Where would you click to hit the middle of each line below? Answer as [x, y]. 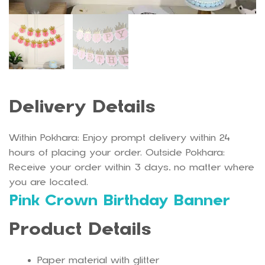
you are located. [49, 182]
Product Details [80, 230]
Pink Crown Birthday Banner [119, 200]
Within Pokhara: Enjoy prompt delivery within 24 [119, 138]
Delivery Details [82, 106]
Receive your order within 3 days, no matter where [132, 167]
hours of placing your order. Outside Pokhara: [117, 152]
